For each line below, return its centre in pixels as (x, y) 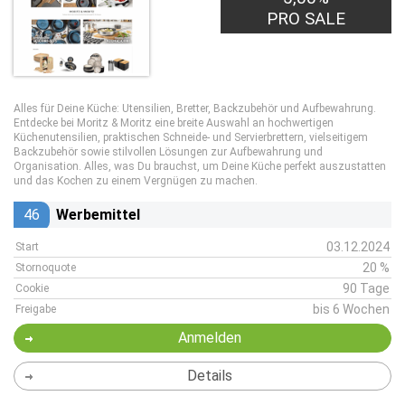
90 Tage (366, 288)
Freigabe (36, 309)
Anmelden (209, 338)
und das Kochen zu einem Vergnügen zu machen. (136, 181)
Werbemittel (98, 215)
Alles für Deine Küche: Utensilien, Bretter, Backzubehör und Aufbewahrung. (195, 108)
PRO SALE (306, 19)
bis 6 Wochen (351, 309)
